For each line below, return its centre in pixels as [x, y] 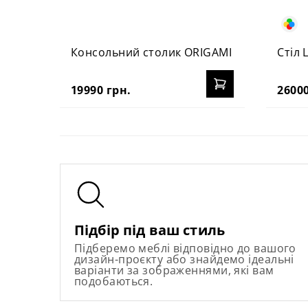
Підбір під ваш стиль [150, 230]
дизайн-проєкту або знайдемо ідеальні [184, 259]
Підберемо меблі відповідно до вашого [185, 248]
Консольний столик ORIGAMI [151, 52]
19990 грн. [101, 90]
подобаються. [114, 281]
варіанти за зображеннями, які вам [174, 270]
